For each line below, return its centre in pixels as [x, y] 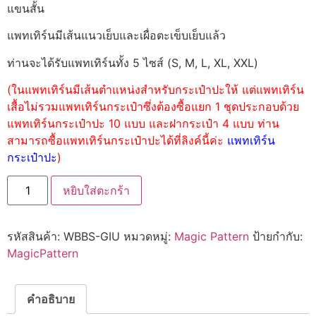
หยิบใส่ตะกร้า [97, 191]
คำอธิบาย [51, 299]
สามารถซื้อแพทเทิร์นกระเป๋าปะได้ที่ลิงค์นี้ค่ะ [117, 141]
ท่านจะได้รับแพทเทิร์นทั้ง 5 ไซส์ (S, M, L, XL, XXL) [133, 62]
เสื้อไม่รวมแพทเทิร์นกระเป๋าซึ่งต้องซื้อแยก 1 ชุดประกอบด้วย [153, 107]
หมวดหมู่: [149, 237]
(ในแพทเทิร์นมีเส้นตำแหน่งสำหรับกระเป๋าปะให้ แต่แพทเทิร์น [156, 90]
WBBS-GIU [92, 237]
